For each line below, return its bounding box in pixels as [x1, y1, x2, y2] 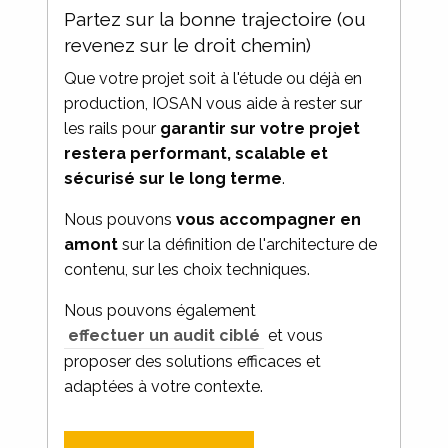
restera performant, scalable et [64, 144, 329, 163]
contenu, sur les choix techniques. [64, 260, 311, 279]
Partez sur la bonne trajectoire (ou [64, 8, 367, 30]
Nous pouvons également [64, 301, 257, 320]
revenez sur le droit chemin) [64, 34, 312, 56]
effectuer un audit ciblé [68, 326, 261, 345]
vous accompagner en [176, 210, 362, 229]
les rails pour [64, 119, 161, 138]
